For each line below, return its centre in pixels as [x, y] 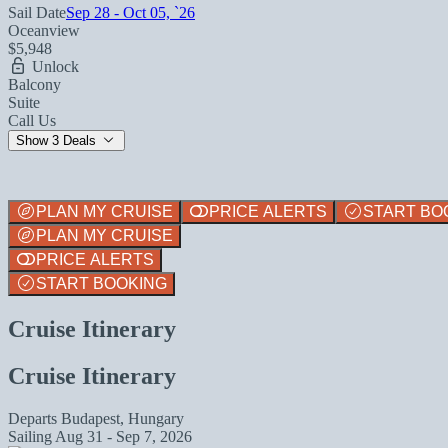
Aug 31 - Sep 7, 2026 [123, 436]
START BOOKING [101, 283]
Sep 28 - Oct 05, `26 [130, 12]
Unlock [53, 66]
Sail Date [37, 12]
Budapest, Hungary [122, 418]
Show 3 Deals [58, 140]
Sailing [31, 436]
